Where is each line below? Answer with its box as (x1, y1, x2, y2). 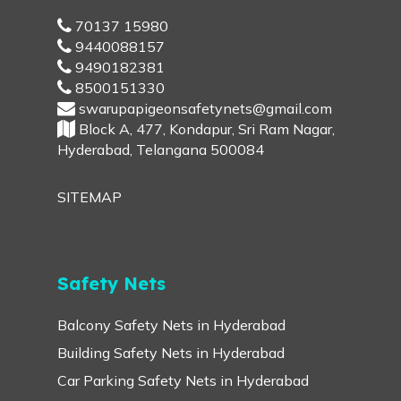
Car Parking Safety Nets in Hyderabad (57, 371, 309, 389)
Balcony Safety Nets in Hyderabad (57, 315, 286, 334)
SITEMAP (57, 187, 122, 206)
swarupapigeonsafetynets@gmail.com (75, 98, 332, 117)
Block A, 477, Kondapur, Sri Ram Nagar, (75, 119, 335, 138)
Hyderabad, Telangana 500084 (57, 140, 264, 158)
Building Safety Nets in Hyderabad (57, 343, 285, 362)
